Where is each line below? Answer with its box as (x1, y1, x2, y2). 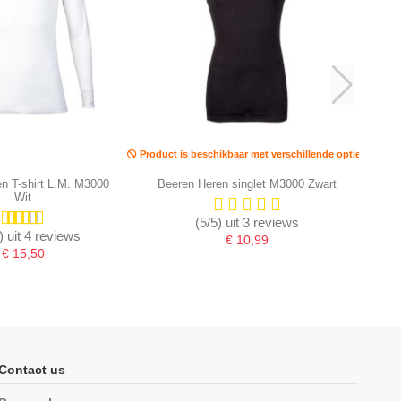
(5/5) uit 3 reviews (194, 214, 299, 230)
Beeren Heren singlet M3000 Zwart (157, 177, 337, 192)
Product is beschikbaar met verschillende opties (137, 148, 367, 159)
